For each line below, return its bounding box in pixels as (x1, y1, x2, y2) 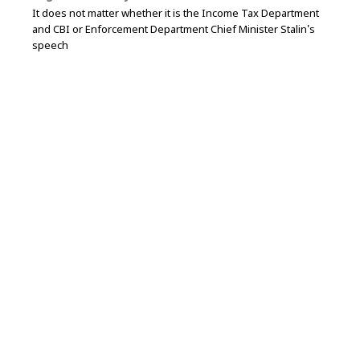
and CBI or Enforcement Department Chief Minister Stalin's (32, 23, 315, 37)
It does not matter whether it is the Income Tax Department (32, 7, 319, 21)
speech (32, 39, 68, 53)
